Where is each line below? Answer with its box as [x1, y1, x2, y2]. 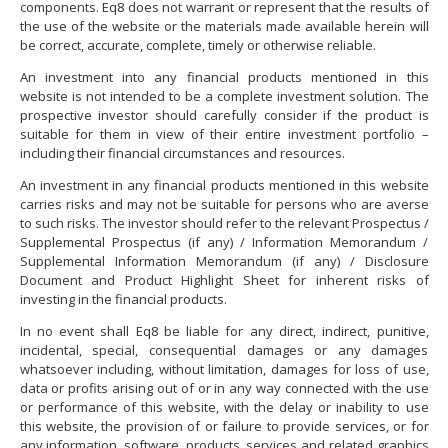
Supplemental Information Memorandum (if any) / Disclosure [19, 252, 429, 271]
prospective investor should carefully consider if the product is [19, 106, 429, 125]
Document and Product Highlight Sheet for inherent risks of [19, 271, 429, 290]
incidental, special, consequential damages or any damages [19, 341, 429, 360]
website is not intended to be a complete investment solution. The [19, 87, 429, 106]
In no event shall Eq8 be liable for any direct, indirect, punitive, [19, 322, 429, 341]
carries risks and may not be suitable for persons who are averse [19, 195, 429, 214]
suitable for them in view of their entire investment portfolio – [19, 125, 429, 144]
